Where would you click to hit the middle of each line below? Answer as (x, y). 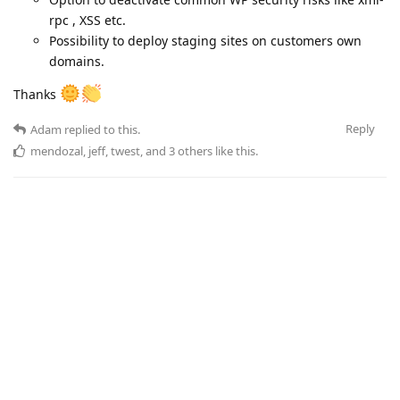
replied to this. (101, 130)
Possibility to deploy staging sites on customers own (205, 41)
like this (234, 151)
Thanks (37, 95)
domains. (77, 62)
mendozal (57, 151)
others (194, 151)
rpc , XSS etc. (87, 21)
